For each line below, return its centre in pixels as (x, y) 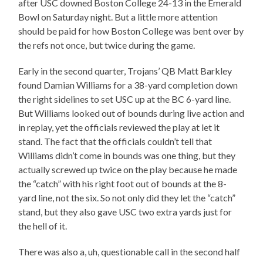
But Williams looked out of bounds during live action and (131, 113)
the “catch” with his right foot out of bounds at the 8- (123, 184)
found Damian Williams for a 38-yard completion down (128, 85)
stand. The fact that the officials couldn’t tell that (115, 141)
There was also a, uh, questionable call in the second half (129, 252)
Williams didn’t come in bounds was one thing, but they (127, 156)
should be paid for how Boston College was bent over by (131, 31)
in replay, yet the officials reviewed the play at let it (119, 127)
